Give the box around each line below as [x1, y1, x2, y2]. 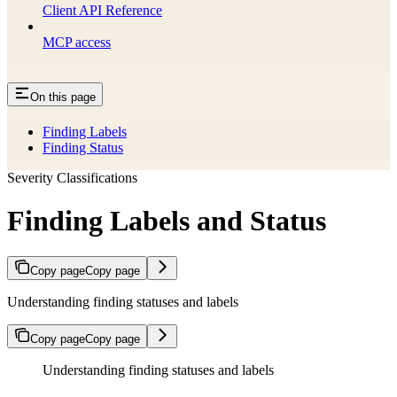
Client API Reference [43, 2, 162, 18]
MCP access [43, 34, 111, 50]
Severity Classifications [7, 169, 137, 185]
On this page [30, 90, 96, 104]
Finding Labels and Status [7, 204, 326, 237]
